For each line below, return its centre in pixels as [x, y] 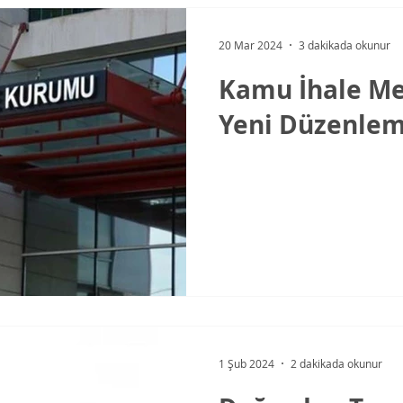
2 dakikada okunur [336, 363]
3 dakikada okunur [345, 45]
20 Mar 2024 [251, 45]
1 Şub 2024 [246, 363]
